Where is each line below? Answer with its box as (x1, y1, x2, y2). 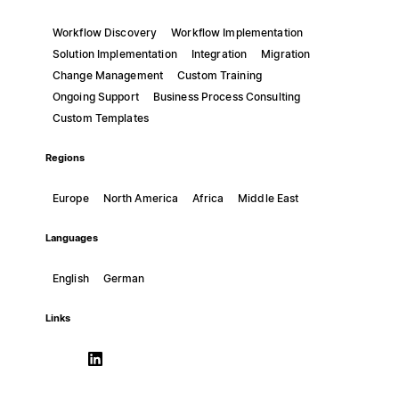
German (102, 271, 145, 285)
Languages (45, 232, 98, 244)
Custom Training (177, 68, 262, 82)
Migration (261, 46, 311, 61)
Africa (192, 191, 224, 205)
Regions (45, 151, 85, 164)
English (52, 271, 89, 285)
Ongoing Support (52, 89, 139, 103)
